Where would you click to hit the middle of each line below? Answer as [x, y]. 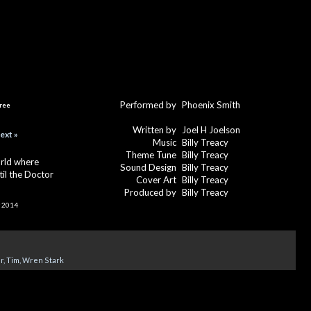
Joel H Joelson [211, 129]
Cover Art [156, 179]
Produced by [150, 192]
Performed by [148, 104]
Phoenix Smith [211, 104]
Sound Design [148, 167]
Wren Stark [43, 260]
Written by [154, 129]
